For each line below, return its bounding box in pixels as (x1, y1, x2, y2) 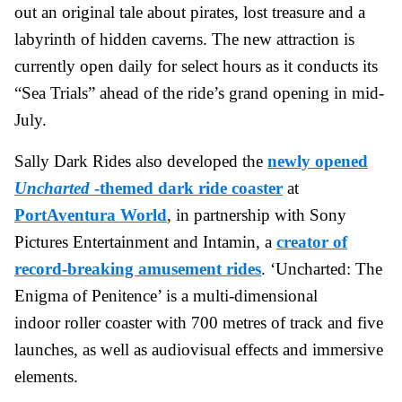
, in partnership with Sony (167, 205, 346, 224)
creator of (276, 232, 347, 251)
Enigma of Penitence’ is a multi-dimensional (14, 285, 318, 305)
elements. (14, 366, 78, 386)
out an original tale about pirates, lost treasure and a (14, 2, 365, 22)
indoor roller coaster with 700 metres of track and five (14, 312, 383, 332)
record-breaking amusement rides (14, 258, 261, 278)
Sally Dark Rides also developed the (14, 151, 267, 170)
